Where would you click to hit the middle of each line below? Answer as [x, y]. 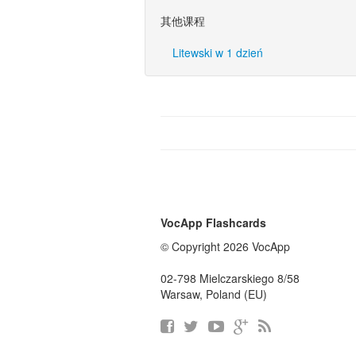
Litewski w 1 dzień [218, 52]
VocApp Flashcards [213, 222]
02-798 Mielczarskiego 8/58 [230, 278]
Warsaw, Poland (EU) [214, 294]
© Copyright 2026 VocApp [225, 246]
